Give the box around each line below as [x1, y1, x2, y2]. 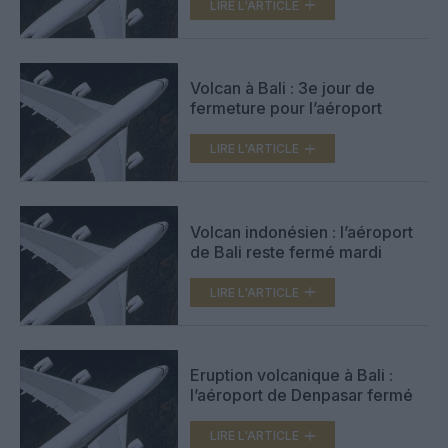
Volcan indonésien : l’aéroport [190, 221, 413, 242]
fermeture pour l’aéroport [190, 98, 382, 119]
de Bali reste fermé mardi [190, 241, 382, 262]
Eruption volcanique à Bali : [190, 365, 393, 386]
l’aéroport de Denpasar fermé [190, 385, 413, 406]
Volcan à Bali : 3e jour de [190, 78, 375, 99]
